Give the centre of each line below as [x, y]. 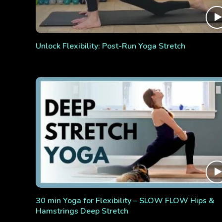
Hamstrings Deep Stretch [82, 211]
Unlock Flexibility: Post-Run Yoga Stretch [111, 46]
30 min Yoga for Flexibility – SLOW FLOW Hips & [125, 200]
